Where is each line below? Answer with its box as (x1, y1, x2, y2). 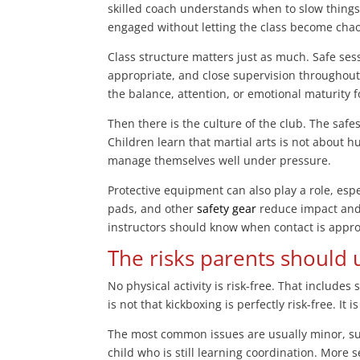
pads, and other (108, 201, 198, 217)
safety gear (197, 201, 257, 217)
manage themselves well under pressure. (108, 153, 332, 169)
